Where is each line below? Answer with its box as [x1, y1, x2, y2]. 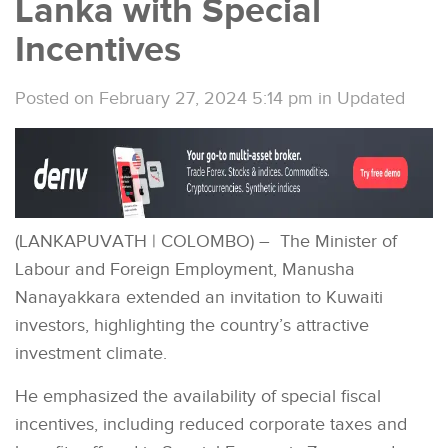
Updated [337, 87, 405, 109]
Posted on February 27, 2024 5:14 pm [15, 87, 313, 109]
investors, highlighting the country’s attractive [15, 314, 369, 336]
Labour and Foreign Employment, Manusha [15, 258, 355, 280]
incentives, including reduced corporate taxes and [15, 413, 407, 435]
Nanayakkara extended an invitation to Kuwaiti [15, 286, 383, 308]
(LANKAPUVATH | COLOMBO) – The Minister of [15, 230, 397, 252]
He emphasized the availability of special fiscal [15, 385, 381, 407]
